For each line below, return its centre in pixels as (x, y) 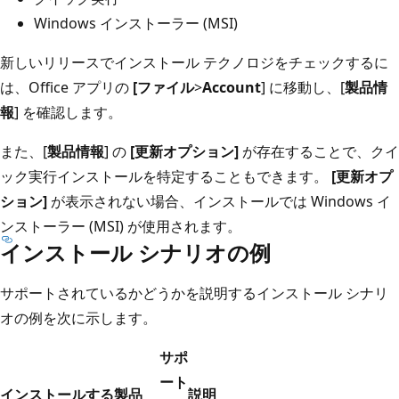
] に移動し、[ (303, 87)
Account (232, 87)
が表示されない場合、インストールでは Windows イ (219, 201)
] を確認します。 (68, 112)
